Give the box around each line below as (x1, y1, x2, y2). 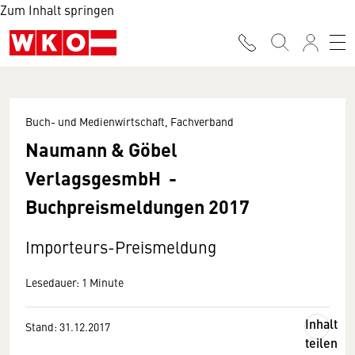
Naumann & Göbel (25, 136, 177, 162)
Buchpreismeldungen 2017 (25, 193, 250, 219)
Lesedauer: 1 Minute (25, 274, 124, 290)
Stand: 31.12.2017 (25, 319, 110, 334)
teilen (305, 334, 338, 352)
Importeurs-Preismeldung (25, 235, 216, 258)
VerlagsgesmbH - (25, 164, 177, 191)
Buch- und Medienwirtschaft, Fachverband (25, 113, 234, 129)
